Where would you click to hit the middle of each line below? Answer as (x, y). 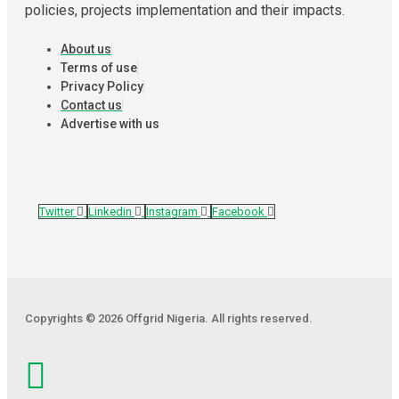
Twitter (57, 211)
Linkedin (110, 211)
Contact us (91, 105)
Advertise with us (110, 123)
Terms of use (99, 67)
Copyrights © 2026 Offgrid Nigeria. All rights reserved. (169, 318)
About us (86, 49)
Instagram (172, 211)
